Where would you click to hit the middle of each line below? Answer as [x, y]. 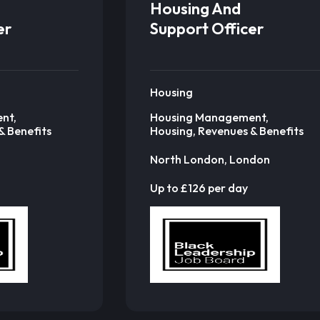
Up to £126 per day [199, 187]
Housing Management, [209, 117]
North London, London [210, 159]
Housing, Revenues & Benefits [226, 131]
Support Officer [206, 29]
